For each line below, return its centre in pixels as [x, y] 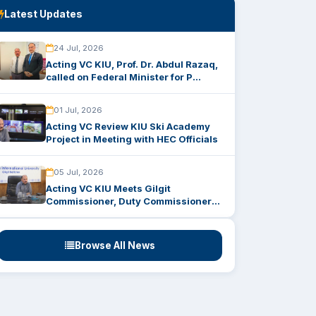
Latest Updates [43, 14]
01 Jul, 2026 [78, 110]
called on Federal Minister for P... [123, 77]
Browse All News [115, 245]
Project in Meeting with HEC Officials [132, 139]
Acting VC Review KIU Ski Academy [128, 126]
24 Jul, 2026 [79, 48]
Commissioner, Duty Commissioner [129, 201]
